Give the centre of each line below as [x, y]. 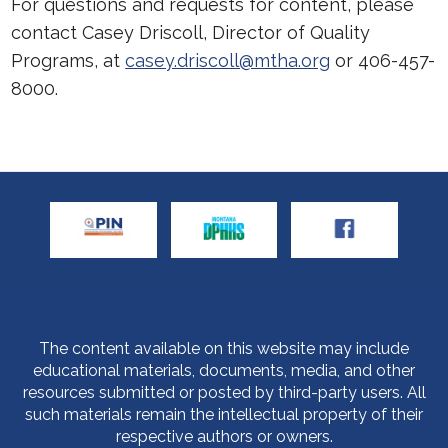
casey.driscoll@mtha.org [228, 60]
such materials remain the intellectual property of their [224, 415]
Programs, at [68, 60]
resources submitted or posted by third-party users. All [224, 393]
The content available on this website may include [224, 349]
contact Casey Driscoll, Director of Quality [191, 32]
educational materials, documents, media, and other [224, 371]
